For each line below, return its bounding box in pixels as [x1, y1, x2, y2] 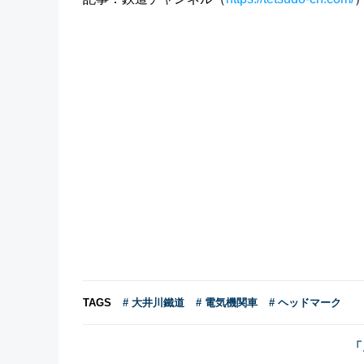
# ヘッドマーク [269, 297, 341, 309]
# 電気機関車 [196, 297, 258, 309]
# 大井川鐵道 [123, 297, 184, 309]
